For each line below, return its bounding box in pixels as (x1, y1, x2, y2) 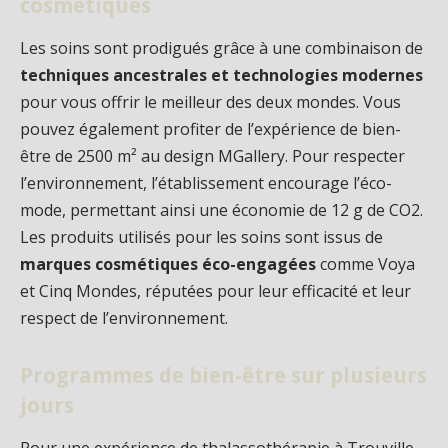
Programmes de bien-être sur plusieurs (20, 360, 427, 389)
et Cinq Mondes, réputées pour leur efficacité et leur (20, 280, 411, 303)
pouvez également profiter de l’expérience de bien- (20, 118, 401, 141)
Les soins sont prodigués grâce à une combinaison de (20, 37, 423, 60)
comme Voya (316, 253, 415, 276)
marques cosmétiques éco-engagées (20, 253, 316, 276)
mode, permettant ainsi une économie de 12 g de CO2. (20, 199, 423, 222)
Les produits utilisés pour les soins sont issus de (20, 226, 383, 249)
